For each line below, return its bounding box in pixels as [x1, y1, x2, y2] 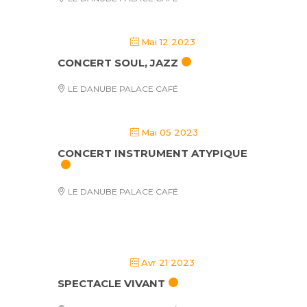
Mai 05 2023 [141, 127, 198, 138]
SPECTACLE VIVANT [58, 277, 165, 290]
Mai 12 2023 [141, 36, 195, 47]
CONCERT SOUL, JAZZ [58, 56, 178, 69]
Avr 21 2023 [141, 257, 195, 268]
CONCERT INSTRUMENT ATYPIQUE [58, 147, 247, 160]
